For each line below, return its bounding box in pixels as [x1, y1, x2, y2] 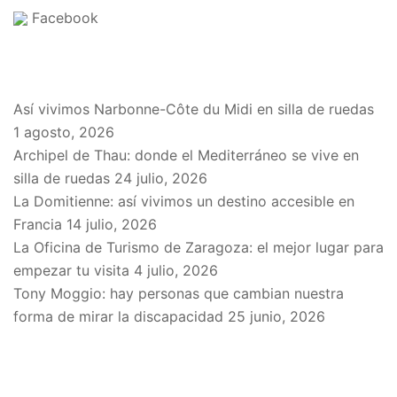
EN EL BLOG [13, 59, 122, 83]
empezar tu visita [13, 261, 129, 279]
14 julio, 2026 [66, 214, 157, 233]
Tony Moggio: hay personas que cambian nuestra [13, 284, 344, 302]
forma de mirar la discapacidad [13, 307, 223, 325]
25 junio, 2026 [228, 307, 325, 325]
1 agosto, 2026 [13, 122, 114, 141]
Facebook [27, 8, 98, 27]
